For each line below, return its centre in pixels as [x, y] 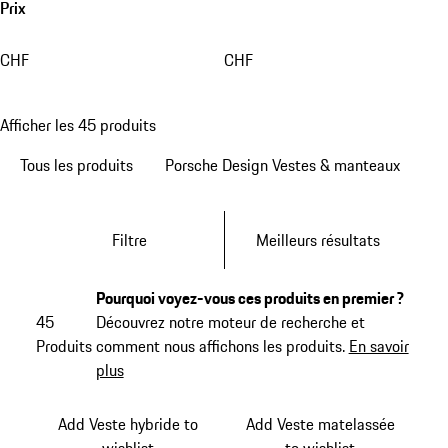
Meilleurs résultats [318, 239]
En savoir [378, 346]
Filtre [130, 239]
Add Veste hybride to [127, 423]
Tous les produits [76, 165]
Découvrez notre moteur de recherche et [230, 322]
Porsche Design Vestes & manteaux [282, 165]
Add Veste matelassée [320, 423]
